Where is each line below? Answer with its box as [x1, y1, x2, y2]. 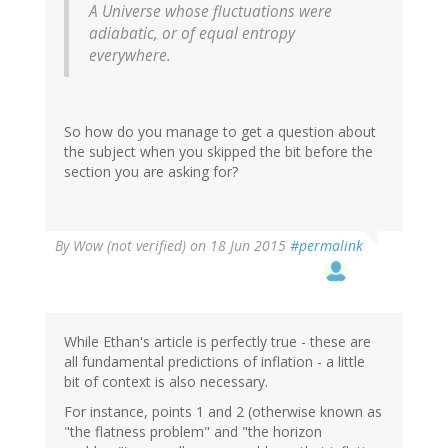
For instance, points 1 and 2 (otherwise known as [64, 401, 382, 421]
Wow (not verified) [73, 235, 186, 255]
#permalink [290, 235, 363, 255]
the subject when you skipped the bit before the [64, 141, 373, 161]
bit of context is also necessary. [64, 371, 268, 391]
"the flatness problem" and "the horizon [64, 421, 322, 441]
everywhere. [89, 44, 171, 66]
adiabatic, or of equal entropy [89, 22, 295, 44]
